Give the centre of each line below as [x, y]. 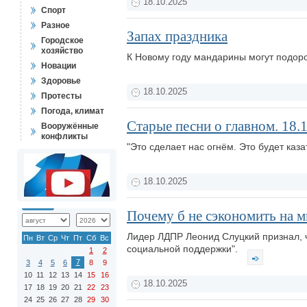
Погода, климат [73, 111]
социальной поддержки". [184, 249]
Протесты [61, 96]
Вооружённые [70, 126]
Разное [56, 25]
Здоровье [61, 81]
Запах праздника [177, 36]
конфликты [64, 136]
